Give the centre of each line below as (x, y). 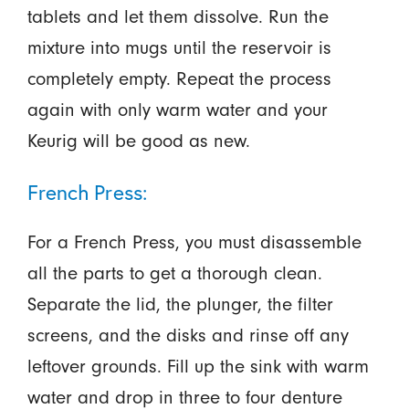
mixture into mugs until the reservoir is (179, 47)
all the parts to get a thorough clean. (174, 273)
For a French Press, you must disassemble (194, 242)
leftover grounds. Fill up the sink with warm (198, 366)
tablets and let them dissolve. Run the (178, 16)
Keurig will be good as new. (138, 141)
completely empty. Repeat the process (179, 79)
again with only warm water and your (177, 110)
